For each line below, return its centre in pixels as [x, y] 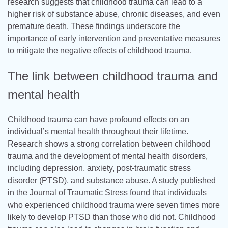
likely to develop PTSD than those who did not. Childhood [112, 217]
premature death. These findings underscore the [94, 26]
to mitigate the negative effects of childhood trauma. [100, 50]
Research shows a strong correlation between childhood [109, 144]
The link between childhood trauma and [113, 76]
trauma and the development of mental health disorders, [108, 156]
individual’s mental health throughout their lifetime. [98, 132]
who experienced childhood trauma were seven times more [114, 205]
